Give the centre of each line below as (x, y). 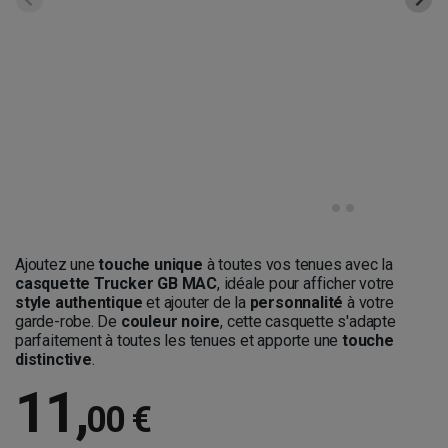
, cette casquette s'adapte (308, 321)
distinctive (53, 359)
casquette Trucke (81, 283)
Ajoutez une (57, 264)
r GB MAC (181, 283)
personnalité (296, 302)
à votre (368, 302)
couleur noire (170, 321)
